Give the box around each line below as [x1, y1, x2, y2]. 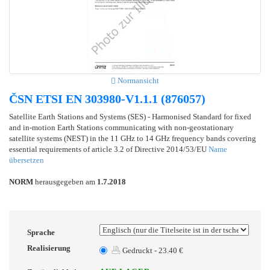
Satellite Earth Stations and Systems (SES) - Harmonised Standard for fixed [9, 111, 251, 121]
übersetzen [9, 155, 44, 165]
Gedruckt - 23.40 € [121, 245, 183, 255]
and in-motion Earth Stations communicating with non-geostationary [9, 122, 234, 132]
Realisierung [27, 243, 71, 253]
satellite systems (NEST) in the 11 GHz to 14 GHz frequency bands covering [9, 133, 256, 143]
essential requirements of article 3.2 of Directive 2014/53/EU [9, 144, 209, 154]
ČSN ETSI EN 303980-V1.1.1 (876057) [9, 92, 206, 105]
